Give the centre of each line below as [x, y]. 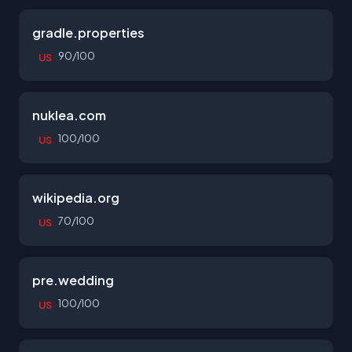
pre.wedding [73, 280]
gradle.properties [88, 33]
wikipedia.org [76, 198]
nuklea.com [69, 115]
